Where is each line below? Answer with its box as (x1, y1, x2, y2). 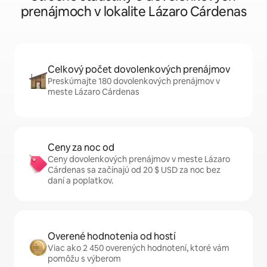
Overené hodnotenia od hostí (48, 230, 176, 243)
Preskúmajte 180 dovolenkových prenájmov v (48, 76, 220, 87)
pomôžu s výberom (48, 253, 121, 265)
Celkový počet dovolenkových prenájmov (48, 63, 230, 76)
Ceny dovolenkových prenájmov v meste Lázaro (48, 154, 230, 165)
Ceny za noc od (48, 141, 114, 154)
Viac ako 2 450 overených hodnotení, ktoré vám (48, 243, 229, 254)
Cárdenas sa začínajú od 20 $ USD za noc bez (48, 164, 221, 176)
